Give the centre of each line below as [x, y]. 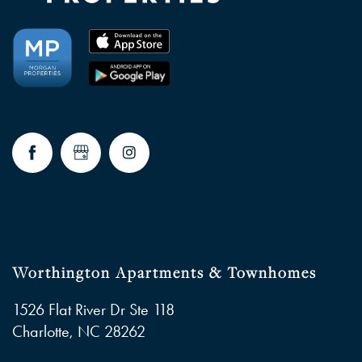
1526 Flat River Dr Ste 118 [93, 309]
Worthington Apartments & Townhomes [164, 272]
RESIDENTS [97, 119]
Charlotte [41, 331]
